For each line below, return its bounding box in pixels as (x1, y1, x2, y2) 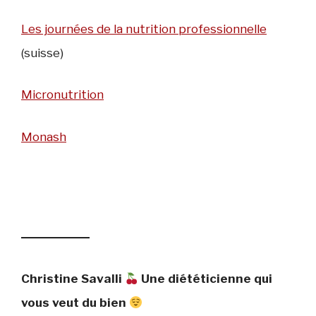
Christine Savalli (21, 272, 125, 286)
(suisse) (21, 45, 63, 60)
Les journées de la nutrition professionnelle (21, 21, 267, 36)
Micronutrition (21, 87, 104, 102)
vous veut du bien (21, 296, 129, 310)
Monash (21, 129, 66, 144)
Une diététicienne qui (138, 272, 273, 286)
